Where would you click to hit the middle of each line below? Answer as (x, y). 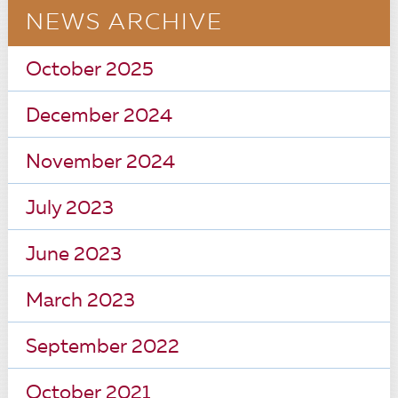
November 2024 (100, 163)
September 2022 (102, 347)
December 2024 (99, 116)
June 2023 (73, 255)
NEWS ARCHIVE (124, 23)
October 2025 (89, 70)
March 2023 (80, 301)
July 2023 (69, 209)
